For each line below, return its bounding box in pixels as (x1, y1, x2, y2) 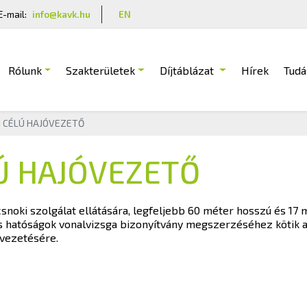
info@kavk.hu (32, 8, 90, 20)
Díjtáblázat (160, 63, 214, 77)
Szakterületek (66, 63, 136, 77)
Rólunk (8, 63, 42, 77)
